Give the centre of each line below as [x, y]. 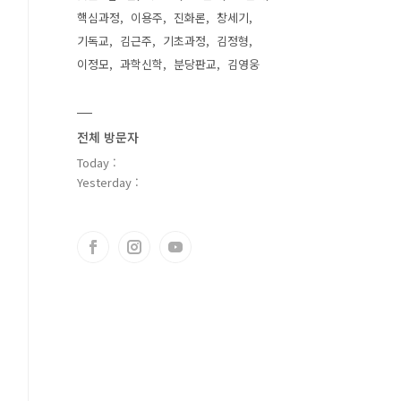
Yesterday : [108, 182]
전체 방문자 [108, 137]
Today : [97, 162]
